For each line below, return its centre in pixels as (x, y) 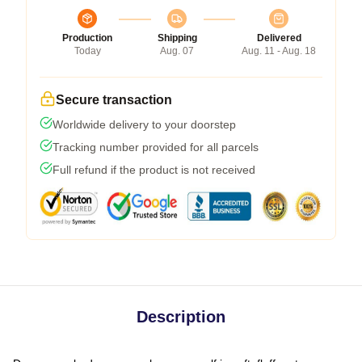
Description (181, 316)
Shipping (177, 38)
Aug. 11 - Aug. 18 (279, 51)
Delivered (279, 38)
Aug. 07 (177, 51)
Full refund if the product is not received (154, 169)
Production (87, 38)
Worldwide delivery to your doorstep (144, 124)
